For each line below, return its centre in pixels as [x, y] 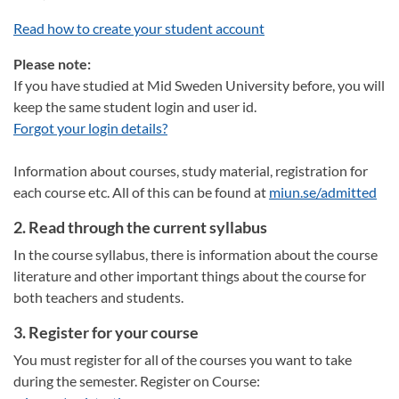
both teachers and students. [98, 297]
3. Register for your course [106, 332]
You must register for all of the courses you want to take [183, 359]
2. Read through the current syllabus [140, 227]
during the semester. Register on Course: [137, 381]
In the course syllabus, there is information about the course [195, 254]
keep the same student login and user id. [135, 106]
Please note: [52, 64]
